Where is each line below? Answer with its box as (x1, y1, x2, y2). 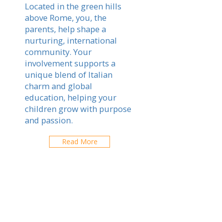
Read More (61, 137, 98, 146)
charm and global (25, 80, 92, 92)
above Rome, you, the (25, 12, 107, 23)
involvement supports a (25, 57, 115, 69)
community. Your (25, 46, 92, 57)
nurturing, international (25, 35, 117, 46)
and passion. (25, 114, 73, 126)
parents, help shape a (25, 23, 106, 35)
